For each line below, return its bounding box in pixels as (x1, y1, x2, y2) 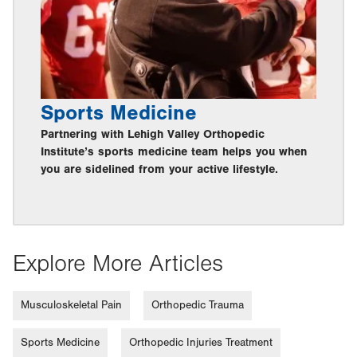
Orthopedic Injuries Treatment (129, 335, 273, 349)
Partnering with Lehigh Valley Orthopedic (41, 127, 265, 141)
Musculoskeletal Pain (21, 298, 122, 312)
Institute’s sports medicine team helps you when (41, 144, 307, 159)
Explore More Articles (13, 249, 223, 277)
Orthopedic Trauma (151, 298, 244, 312)
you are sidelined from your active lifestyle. (41, 162, 278, 176)
